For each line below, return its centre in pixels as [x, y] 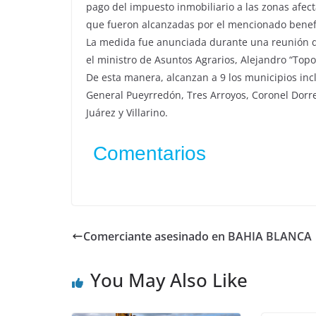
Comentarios [150, 153]
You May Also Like [169, 280]
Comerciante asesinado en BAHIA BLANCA [197, 236]
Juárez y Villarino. [127, 113]
